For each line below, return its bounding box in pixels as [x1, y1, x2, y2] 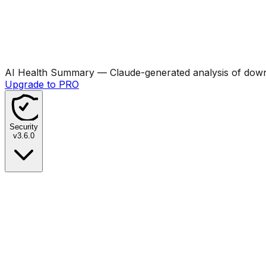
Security [9, 122, 38, 131]
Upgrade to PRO [5, 78, 79, 90]
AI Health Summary [5, 66, 94, 78]
